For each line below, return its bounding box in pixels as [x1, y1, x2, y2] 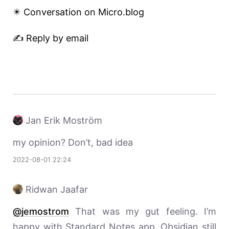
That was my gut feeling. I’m [69, 206, 216, 217]
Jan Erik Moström [26, 115, 102, 126]
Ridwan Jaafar [26, 184, 88, 195]
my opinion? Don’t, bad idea [13, 137, 133, 148]
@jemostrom [13, 206, 69, 217]
